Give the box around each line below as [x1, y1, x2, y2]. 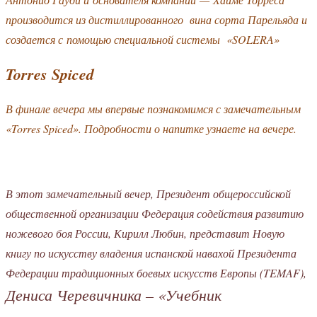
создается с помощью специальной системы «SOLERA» [6, 31, 283, 47]
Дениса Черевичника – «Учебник [6, 283, 221, 305]
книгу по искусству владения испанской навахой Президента [6, 245, 296, 260]
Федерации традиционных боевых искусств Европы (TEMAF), [6, 265, 306, 280]
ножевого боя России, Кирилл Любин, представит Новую [6, 225, 284, 241]
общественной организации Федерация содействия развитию [6, 205, 304, 221]
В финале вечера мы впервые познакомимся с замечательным [6, 100, 301, 116]
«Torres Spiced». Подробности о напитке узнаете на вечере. [6, 120, 296, 136]
